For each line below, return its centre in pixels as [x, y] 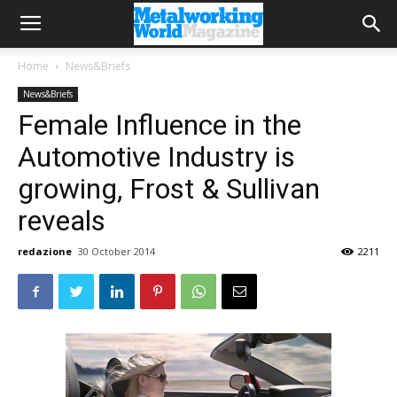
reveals [62, 221]
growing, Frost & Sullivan [169, 189]
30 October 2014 [117, 251]
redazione [45, 251]
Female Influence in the [160, 125]
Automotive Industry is [156, 157]
